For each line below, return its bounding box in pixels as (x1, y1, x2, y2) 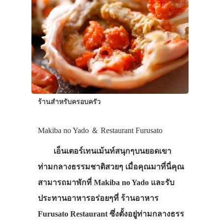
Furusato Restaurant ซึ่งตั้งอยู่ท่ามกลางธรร (37, 210, 184, 219)
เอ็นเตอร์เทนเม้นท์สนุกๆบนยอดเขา (37, 147, 171, 156)
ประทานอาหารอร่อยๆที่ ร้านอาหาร (37, 194, 159, 203)
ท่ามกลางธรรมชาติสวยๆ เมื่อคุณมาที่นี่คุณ (37, 163, 184, 171)
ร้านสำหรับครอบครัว (37, 98, 101, 106)
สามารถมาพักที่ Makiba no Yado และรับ (37, 178, 174, 187)
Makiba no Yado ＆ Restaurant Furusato (37, 126, 163, 135)
